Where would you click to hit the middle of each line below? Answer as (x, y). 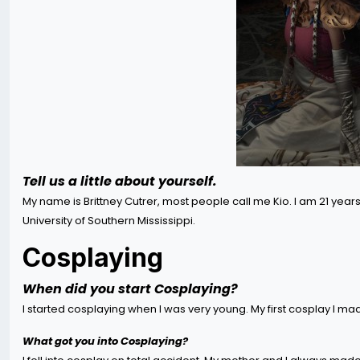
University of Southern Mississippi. (110, 221)
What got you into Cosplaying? (105, 341)
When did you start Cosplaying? (130, 289)
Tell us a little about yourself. (120, 181)
